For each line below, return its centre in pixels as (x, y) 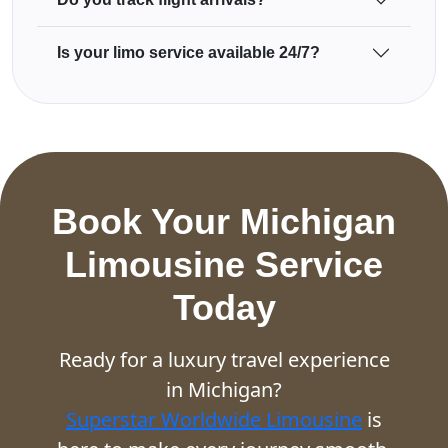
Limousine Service (224, 264)
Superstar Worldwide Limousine (214, 419)
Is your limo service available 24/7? (188, 53)
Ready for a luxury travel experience (224, 359)
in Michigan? (224, 389)
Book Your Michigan (224, 221)
